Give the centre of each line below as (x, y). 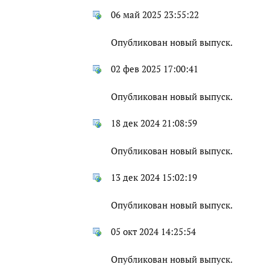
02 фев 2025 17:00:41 (155, 69)
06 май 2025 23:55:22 (155, 15)
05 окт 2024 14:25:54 (153, 232)
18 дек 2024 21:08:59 (154, 124)
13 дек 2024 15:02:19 (154, 178)
